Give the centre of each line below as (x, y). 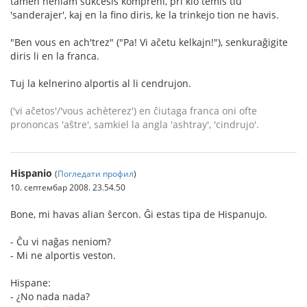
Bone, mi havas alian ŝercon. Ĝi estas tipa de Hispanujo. (139, 214)
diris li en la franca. (55, 56)
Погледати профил (96, 173)
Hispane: (30, 283)
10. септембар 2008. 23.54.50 (68, 187)
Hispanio (31, 173)
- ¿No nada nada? (50, 296)
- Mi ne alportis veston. (63, 255)
